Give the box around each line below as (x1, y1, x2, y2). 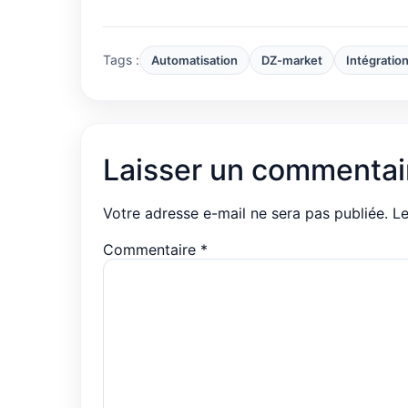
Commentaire (103, 240, 200, 259)
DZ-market (261, 52, 322, 67)
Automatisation (151, 52, 238, 67)
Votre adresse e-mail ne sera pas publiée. (103, 203, 388, 222)
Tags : (103, 51, 139, 67)
